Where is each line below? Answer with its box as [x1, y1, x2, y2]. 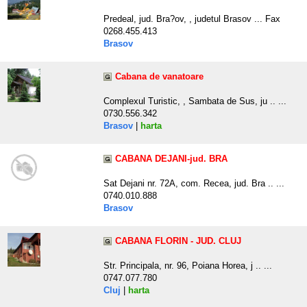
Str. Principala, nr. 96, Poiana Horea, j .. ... [103, 260, 272, 271]
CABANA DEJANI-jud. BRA [115, 153, 228, 164]
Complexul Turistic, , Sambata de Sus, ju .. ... [103, 96, 286, 107]
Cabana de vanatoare [115, 71, 204, 82]
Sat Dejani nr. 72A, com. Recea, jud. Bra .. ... [103, 178, 284, 189]
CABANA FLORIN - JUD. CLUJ [115, 236, 241, 247]
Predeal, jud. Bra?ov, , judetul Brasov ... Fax [103, 14, 280, 25]
